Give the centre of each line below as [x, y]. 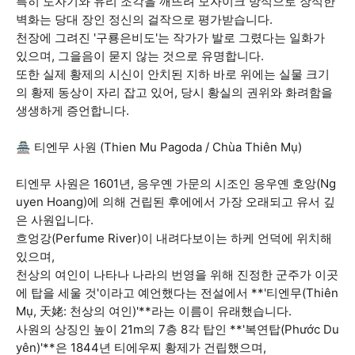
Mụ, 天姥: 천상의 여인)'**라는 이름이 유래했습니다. [154, 311]
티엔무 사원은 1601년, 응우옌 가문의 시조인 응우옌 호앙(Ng [176, 183]
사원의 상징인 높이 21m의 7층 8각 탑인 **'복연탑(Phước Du [177, 329]
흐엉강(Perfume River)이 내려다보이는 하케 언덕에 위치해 [174, 238]
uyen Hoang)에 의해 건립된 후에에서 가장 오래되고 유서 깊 [176, 202]
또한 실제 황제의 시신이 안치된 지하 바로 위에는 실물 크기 [173, 74]
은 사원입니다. [55, 220]
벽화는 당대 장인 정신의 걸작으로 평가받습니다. [144, 19]
